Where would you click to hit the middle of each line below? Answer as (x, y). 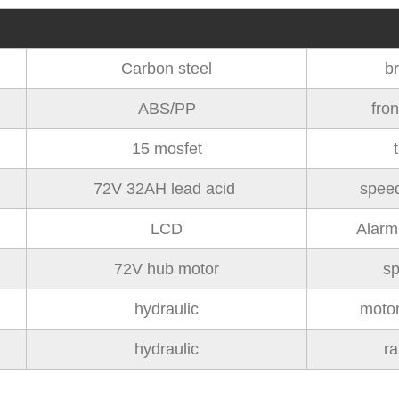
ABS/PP (167, 109)
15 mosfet (167, 149)
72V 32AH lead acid (167, 189)
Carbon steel (167, 69)
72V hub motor (167, 269)
